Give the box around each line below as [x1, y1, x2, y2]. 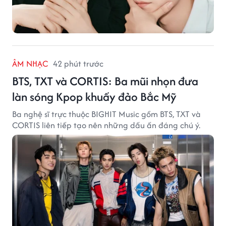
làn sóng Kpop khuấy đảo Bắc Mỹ [12, 88, 177, 105]
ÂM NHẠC [12, 57, 48, 70]
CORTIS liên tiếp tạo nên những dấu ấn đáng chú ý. [12, 119, 200, 131]
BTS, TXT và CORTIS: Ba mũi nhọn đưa [12, 72, 198, 89]
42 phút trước [53, 57, 103, 70]
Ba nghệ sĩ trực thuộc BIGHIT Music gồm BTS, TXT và [12, 107, 201, 120]
